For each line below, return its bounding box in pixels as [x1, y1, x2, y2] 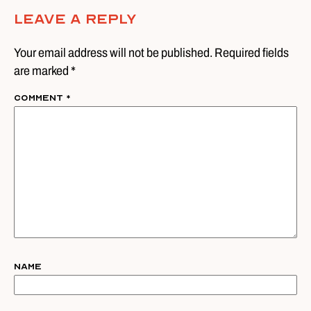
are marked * [14, 64, 76, 78]
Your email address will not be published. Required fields [14, 46, 289, 60]
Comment [14, 93, 66, 103]
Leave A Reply [14, 11, 137, 27]
